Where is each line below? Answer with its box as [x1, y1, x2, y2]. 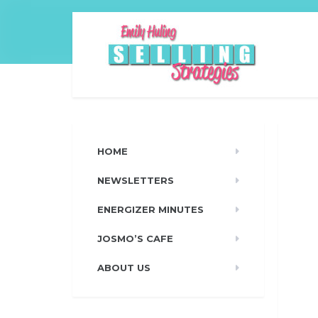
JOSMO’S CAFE [97, 233, 173, 244]
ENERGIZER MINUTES [97, 204, 204, 215]
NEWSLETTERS [97, 175, 174, 186]
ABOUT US [97, 262, 150, 273]
